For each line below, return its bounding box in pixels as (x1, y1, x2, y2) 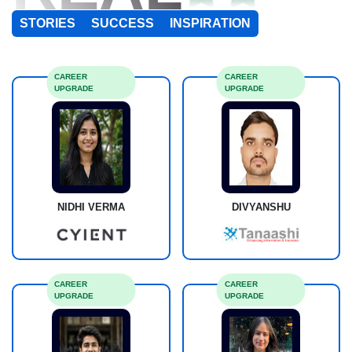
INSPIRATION (170, 16, 251, 30)
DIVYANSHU (231, 201, 291, 214)
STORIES (20, 16, 75, 30)
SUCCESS (91, 16, 154, 30)
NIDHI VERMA (57, 201, 125, 214)
